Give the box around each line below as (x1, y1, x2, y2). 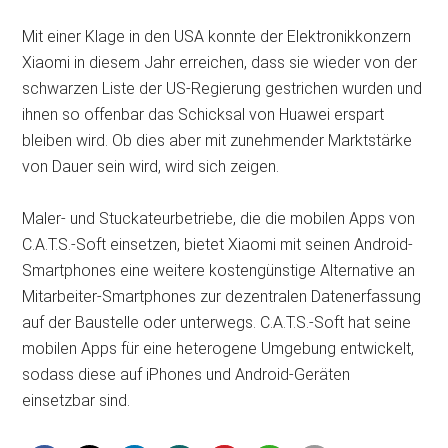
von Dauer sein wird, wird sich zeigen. (22, 157, 280, 177)
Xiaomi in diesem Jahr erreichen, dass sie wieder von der (22, 53, 418, 73)
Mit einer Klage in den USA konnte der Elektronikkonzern (22, 27, 412, 47)
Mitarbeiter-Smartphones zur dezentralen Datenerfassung (22, 287, 422, 307)
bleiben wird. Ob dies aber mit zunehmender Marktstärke (22, 131, 413, 151)
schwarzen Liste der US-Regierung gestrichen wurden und (22, 79, 423, 99)
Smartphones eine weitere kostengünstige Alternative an (22, 261, 416, 281)
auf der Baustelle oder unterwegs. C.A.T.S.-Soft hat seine (22, 313, 412, 333)
